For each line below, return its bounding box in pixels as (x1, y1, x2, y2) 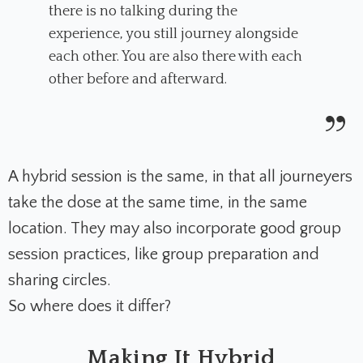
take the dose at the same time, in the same (8, 193, 307, 211)
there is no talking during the (49, 2, 237, 19)
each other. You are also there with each (49, 48, 302, 65)
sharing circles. (8, 271, 111, 289)
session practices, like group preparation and (8, 245, 319, 263)
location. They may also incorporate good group (8, 219, 341, 237)
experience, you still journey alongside (49, 25, 298, 42)
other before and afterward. (49, 70, 227, 88)
